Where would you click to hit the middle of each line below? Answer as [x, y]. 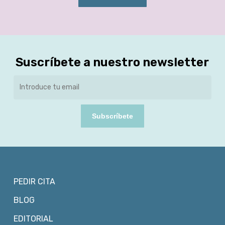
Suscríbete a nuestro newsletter [113, 62]
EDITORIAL [33, 219]
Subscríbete [112, 116]
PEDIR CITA [34, 182]
